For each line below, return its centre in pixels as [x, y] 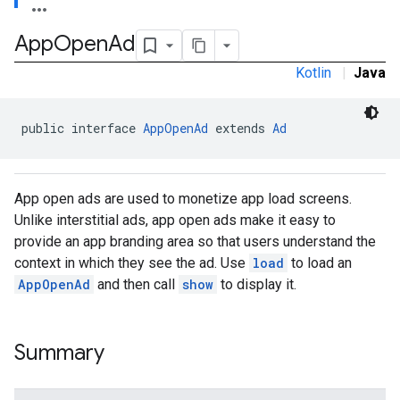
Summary [59, 353]
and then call [136, 284]
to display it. [257, 284]
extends [240, 128]
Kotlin [313, 73]
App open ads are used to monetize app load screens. [183, 199]
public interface [82, 128]
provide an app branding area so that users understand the [195, 242]
